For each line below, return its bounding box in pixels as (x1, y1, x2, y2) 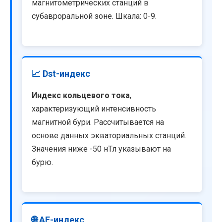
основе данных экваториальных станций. (32, 131, 186, 141)
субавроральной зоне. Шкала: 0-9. (32, 11, 157, 21)
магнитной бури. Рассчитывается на (32, 117, 164, 127)
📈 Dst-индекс (32, 68, 90, 79)
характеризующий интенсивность (32, 104, 156, 114)
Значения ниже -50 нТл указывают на (32, 144, 171, 154)
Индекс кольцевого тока (32, 91, 130, 101)
